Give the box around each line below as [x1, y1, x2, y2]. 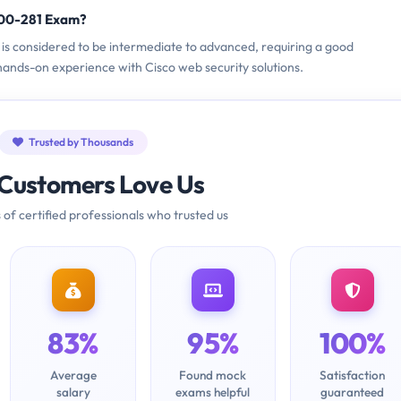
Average [49, 367, 97, 384]
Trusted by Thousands [27, 135, 133, 149]
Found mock [179, 367, 247, 384]
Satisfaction [320, 367, 386, 384]
